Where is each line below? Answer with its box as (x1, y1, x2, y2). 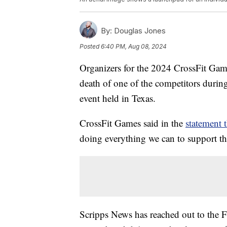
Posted (80, 43, 101, 51)
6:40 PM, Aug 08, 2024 (101, 43, 167, 51)
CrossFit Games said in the (80, 117, 185, 130)
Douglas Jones (112, 26, 166, 36)
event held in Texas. (80, 92, 156, 105)
